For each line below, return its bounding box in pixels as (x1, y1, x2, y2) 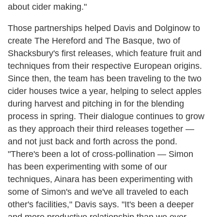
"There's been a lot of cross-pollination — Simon (8, 149, 193, 159)
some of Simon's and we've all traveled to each (8, 186, 188, 197)
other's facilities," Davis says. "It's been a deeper (8, 199, 194, 209)
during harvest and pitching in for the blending (8, 98, 184, 108)
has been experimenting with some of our (8, 161, 167, 171)
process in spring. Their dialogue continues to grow (8, 111, 204, 121)
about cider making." (8, 1, 87, 12)
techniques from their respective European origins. (8, 61, 202, 71)
